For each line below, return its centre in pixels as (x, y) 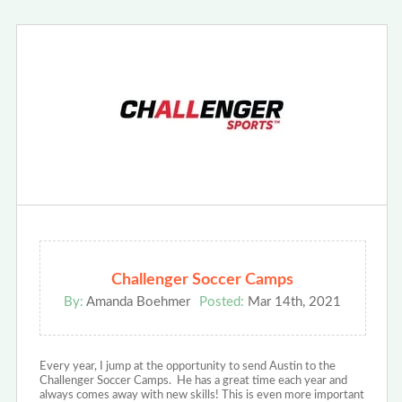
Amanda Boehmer (137, 302)
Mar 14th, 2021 (293, 302)
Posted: (222, 302)
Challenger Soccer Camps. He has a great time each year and (193, 381)
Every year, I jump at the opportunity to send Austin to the (187, 367)
